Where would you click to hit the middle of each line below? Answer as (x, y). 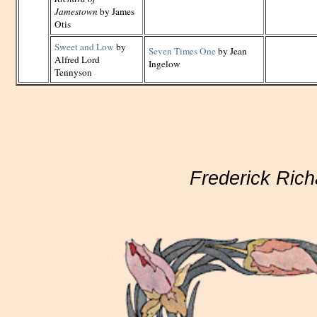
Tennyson (73, 72)
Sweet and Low (84, 47)
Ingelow (165, 64)
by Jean (231, 51)
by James (116, 11)
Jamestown (76, 11)
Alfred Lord (77, 59)
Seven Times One (182, 51)
